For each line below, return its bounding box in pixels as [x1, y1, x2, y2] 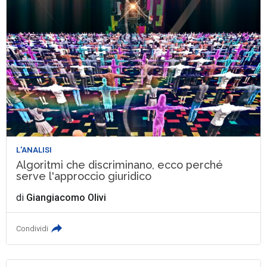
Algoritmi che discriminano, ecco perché [16, 158, 223, 171]
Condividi [16, 223, 49, 233]
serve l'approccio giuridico [16, 169, 152, 182]
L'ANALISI [16, 145, 52, 154]
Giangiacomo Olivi [26, 191, 107, 203]
